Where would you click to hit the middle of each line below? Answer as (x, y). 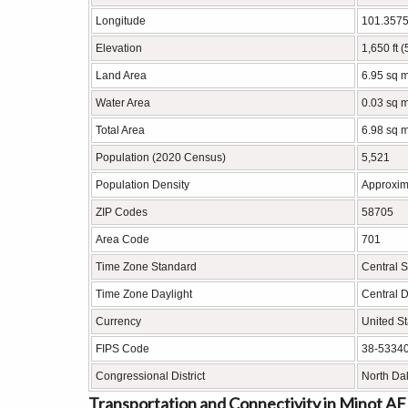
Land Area (121, 76)
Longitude (121, 21)
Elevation (119, 48)
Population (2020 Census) (161, 158)
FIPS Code (122, 349)
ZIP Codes (122, 212)
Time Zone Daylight (144, 294)
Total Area (120, 130)
